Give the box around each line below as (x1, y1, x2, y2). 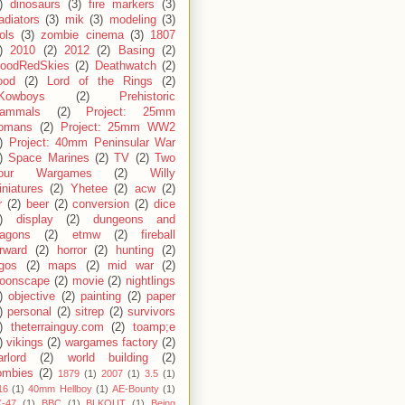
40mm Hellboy (28, 383, 92, 395)
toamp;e (133, 321, 176, 334)
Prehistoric (119, 90, 175, 104)
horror (56, 244, 87, 258)
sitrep (75, 306, 105, 319)
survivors (127, 306, 176, 319)
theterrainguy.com (10, 321, 104, 334)
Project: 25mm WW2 (60, 121, 175, 135)
